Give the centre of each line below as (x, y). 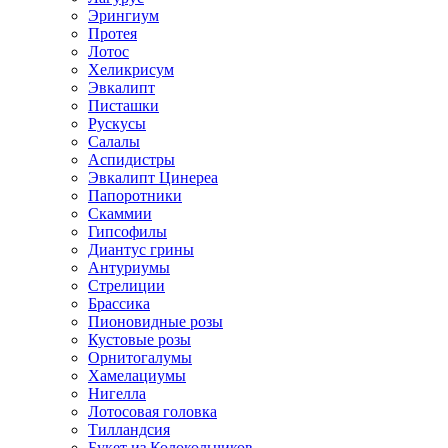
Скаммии (120, 214)
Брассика (119, 304)
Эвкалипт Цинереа (153, 178)
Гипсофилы (127, 232)
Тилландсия (129, 430)
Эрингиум (123, 16)
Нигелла (117, 394)
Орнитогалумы (140, 358)
